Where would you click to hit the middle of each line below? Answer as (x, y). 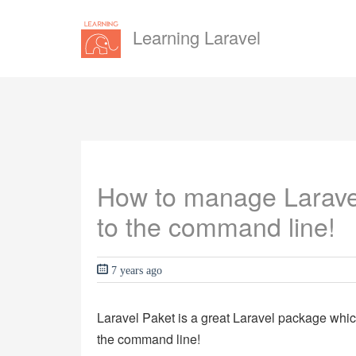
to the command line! (216, 226)
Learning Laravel (197, 37)
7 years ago (135, 269)
